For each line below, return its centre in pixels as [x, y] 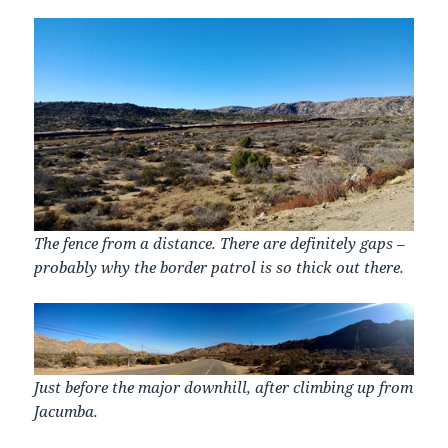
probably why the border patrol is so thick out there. [219, 266]
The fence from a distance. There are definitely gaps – [220, 242]
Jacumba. [66, 410]
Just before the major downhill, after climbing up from [224, 386]
